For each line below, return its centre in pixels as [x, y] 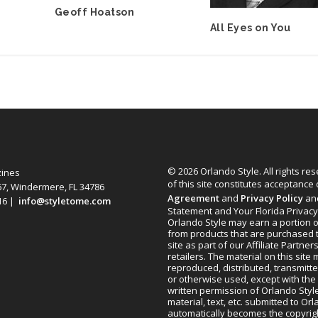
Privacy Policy [272, 198]
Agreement [193, 198]
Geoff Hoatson [94, 12]
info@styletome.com [64, 201]
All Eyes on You [250, 27]
